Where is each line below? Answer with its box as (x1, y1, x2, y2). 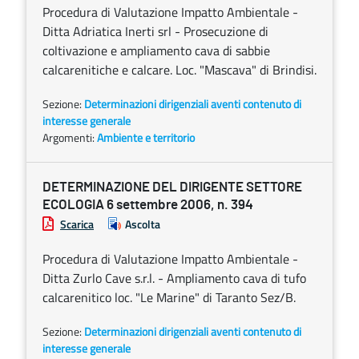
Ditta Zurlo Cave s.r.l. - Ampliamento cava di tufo (42, 268, 306, 288)
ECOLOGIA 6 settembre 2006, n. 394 (42, 198, 253, 212)
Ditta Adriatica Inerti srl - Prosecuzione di (42, 22, 268, 41)
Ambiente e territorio (97, 129, 195, 146)
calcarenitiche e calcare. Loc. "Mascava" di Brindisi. (42, 60, 317, 79)
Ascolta (125, 216, 160, 232)
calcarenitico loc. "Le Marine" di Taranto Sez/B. (42, 288, 296, 307)
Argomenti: (42, 129, 97, 146)
